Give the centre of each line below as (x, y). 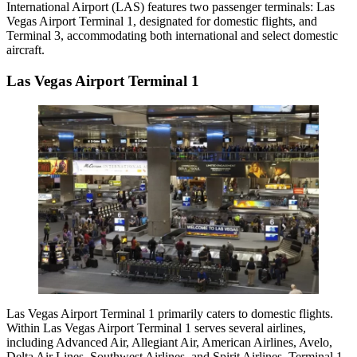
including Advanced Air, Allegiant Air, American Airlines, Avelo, (169, 343)
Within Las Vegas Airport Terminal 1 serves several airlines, (156, 328)
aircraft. (25, 50)
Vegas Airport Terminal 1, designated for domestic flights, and (162, 22)
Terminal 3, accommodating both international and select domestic (172, 36)
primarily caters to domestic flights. (244, 314)
